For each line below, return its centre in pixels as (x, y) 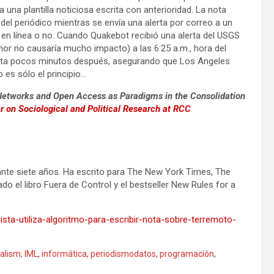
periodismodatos (123, 254)
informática (64, 254)
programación (187, 254)
